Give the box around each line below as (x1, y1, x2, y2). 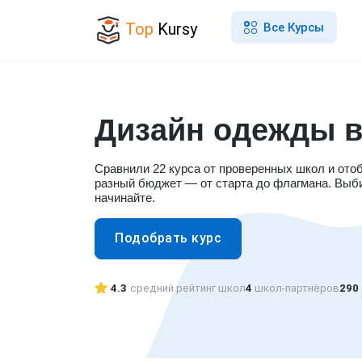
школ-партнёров (252, 281, 339, 294)
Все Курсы (263, 19, 324, 35)
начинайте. (95, 190, 155, 204)
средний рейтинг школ (130, 281, 246, 294)
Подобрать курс (115, 230, 221, 246)
